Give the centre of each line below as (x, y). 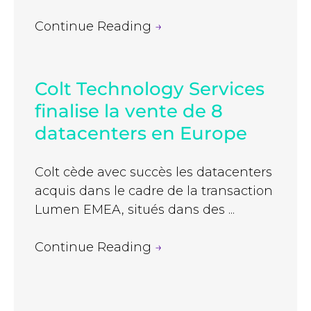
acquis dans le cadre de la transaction (154, 191)
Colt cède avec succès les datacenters (153, 173)
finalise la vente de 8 (129, 111)
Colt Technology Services (150, 89)
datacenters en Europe (141, 134)
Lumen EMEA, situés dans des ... (135, 210)
